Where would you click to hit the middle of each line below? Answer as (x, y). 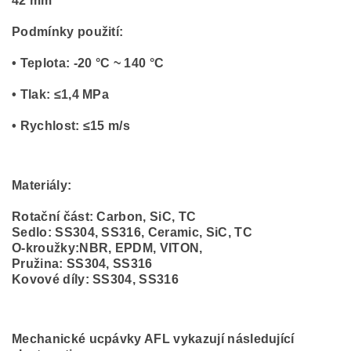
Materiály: (42, 185)
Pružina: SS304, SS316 (82, 264)
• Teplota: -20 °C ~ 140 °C (88, 63)
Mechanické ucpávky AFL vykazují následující (153, 339)
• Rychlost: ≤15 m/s (73, 126)
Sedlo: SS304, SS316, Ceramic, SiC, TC (132, 232)
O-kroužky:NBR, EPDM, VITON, (107, 248)
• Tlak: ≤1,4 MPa (61, 94)
